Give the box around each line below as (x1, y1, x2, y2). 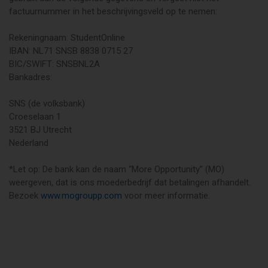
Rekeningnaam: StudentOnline (9, 32, 125, 43)
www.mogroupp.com (41, 190, 122, 201)
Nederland (9, 138, 48, 148)
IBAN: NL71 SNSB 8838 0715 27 (9, 45, 133, 56)
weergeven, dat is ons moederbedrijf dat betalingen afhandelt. (9, 177, 251, 188)
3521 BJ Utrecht (9, 124, 72, 135)
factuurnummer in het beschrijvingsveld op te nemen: (9, 6, 217, 17)
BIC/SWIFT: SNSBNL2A (9, 59, 100, 69)
